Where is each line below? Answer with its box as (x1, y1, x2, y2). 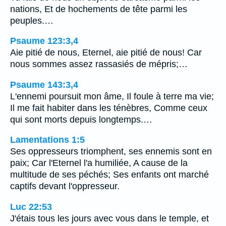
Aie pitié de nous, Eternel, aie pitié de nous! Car (10, 47, 202, 58)
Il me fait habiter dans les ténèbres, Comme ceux (10, 102, 207, 113)
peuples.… (10, 15, 53, 26)
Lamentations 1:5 (10, 135, 85, 145)
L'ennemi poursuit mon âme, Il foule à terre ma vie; (10, 91, 214, 101)
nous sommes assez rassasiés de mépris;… (10, 59, 188, 70)
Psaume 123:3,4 (10, 36, 78, 46)
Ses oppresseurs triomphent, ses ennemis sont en (10, 146, 212, 157)
